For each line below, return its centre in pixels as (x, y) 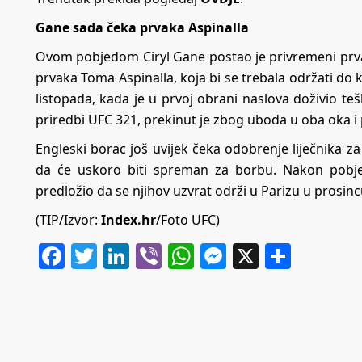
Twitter (139, 255)
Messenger (293, 255)
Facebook (122, 255)
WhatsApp (257, 255)
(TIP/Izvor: (67, 219)
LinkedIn (182, 255)
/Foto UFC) (188, 219)
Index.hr (127, 219)
